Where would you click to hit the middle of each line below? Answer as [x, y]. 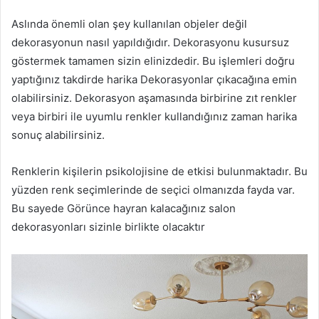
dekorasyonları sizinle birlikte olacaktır [108, 226]
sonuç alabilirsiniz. [59, 135]
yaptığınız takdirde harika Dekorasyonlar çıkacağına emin [154, 79]
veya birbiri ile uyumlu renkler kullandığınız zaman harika [154, 116]
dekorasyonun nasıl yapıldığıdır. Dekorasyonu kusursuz [150, 42]
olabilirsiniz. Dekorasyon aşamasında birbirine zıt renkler [154, 98]
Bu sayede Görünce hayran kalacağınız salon [124, 208]
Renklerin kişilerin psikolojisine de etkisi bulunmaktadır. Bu [159, 171]
